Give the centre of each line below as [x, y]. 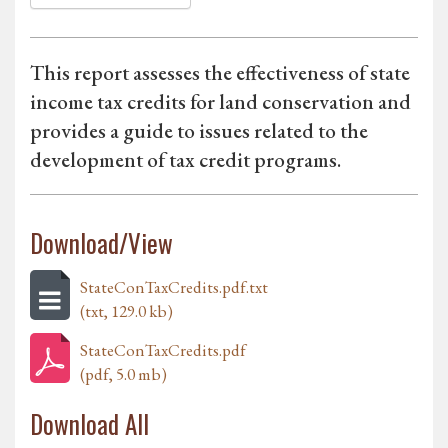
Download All [89, 424]
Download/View [101, 243]
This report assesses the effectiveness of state [220, 73]
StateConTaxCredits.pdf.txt [174, 287]
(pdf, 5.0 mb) [123, 374]
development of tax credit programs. [185, 160]
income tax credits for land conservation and [220, 102]
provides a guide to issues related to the [199, 131]
